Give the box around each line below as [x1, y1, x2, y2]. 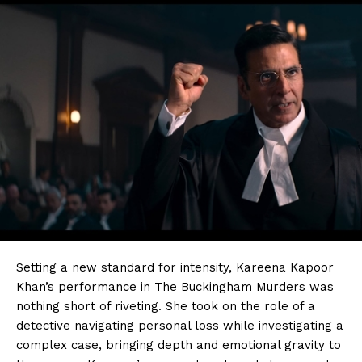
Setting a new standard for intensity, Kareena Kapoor [16, 259, 334, 275]
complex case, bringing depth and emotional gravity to [16, 337, 341, 352]
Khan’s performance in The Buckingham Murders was [16, 279, 334, 294]
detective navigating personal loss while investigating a [16, 318, 343, 333]
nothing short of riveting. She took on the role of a [16, 298, 315, 314]
